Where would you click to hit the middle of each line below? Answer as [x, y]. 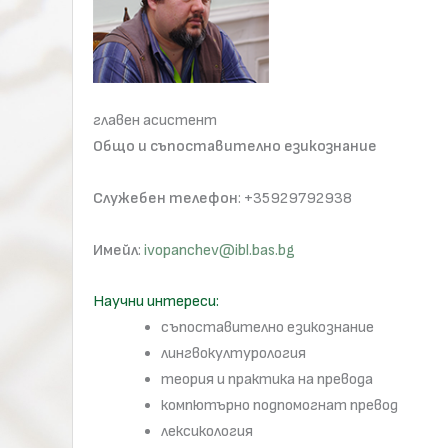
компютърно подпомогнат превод [279, 406]
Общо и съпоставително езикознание [235, 147]
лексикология [207, 432]
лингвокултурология [233, 354]
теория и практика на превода [267, 380]
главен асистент [155, 121]
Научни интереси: [156, 302]
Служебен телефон [165, 198]
